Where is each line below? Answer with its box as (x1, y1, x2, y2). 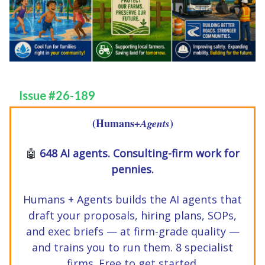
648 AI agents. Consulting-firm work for (36, 146, 240, 161)
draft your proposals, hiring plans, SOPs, (28, 208, 237, 223)
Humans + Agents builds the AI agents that (23, 192, 242, 207)
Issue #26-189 (19, 88, 95, 103)
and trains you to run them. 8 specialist (32, 240, 233, 255)
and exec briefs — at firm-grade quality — (25, 224, 240, 239)
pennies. (111, 162, 154, 177)
